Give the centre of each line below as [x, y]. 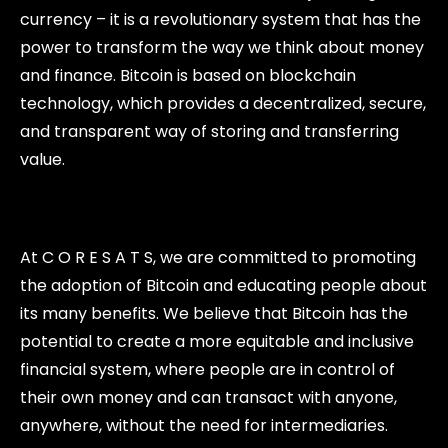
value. [42, 159]
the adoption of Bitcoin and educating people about [223, 285]
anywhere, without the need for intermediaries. [204, 425]
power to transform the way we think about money [222, 47]
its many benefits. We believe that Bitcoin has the [214, 313]
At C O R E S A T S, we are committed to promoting [218, 257]
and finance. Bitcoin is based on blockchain [188, 75]
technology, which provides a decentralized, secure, [223, 103]
